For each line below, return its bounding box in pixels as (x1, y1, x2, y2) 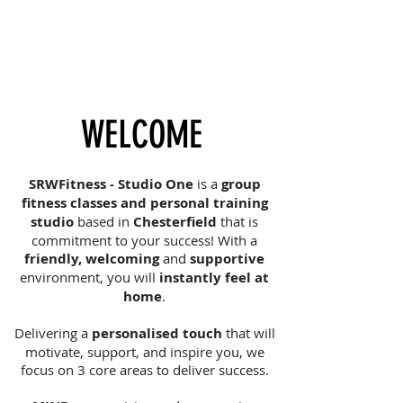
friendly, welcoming (24, 249, 163, 268)
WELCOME (80, 112, 202, 157)
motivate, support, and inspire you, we (24, 343, 264, 361)
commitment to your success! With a (31, 231, 257, 249)
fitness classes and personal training (21, 193, 268, 212)
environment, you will (20, 268, 159, 286)
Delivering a (13, 324, 92, 342)
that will (221, 324, 275, 342)
